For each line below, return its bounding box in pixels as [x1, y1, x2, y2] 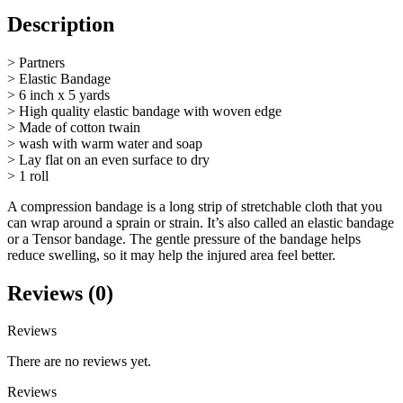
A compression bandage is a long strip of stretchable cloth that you [7, 198, 382, 214]
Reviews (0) [7, 281, 113, 305]
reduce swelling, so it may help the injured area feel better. [7, 246, 336, 263]
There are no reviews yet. [7, 354, 151, 370]
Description [7, 12, 114, 36]
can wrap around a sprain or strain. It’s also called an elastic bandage [7, 214, 394, 230]
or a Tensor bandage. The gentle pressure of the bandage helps [7, 230, 361, 246]
